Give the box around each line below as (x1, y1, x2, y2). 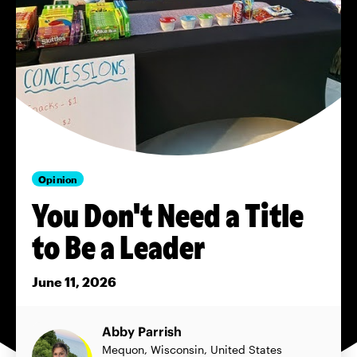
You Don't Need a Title (32, 194, 304, 233)
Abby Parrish (102, 324, 182, 339)
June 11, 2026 (32, 274, 116, 289)
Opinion (38, 173, 77, 185)
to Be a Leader (32, 226, 205, 265)
